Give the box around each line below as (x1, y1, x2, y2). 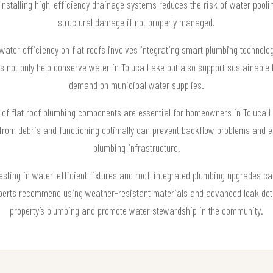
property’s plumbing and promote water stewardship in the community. (10, 203, 263, 217)
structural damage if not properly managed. (58, 15, 215, 29)
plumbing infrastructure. (93, 140, 180, 154)
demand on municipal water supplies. (69, 77, 204, 91)
